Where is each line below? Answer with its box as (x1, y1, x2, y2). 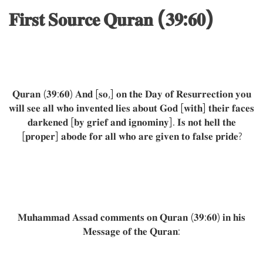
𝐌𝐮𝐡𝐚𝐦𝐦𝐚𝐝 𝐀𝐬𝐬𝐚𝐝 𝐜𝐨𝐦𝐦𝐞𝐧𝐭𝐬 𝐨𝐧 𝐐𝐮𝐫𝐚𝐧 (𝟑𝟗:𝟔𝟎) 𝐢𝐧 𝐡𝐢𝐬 (18, 211, 245, 223)
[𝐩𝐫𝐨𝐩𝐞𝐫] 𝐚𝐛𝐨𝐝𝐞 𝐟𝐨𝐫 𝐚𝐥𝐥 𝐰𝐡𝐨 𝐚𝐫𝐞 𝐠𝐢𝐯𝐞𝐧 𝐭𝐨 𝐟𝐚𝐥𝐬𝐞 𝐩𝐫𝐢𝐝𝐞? (21, 130, 242, 142)
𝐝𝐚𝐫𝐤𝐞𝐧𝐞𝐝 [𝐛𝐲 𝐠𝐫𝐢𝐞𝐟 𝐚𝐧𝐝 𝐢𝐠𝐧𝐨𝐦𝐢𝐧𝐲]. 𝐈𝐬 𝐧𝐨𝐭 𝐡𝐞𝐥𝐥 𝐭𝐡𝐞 (27, 116, 236, 128)
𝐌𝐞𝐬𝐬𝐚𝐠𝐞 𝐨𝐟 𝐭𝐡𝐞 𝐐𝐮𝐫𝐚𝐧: (83, 225, 180, 237)
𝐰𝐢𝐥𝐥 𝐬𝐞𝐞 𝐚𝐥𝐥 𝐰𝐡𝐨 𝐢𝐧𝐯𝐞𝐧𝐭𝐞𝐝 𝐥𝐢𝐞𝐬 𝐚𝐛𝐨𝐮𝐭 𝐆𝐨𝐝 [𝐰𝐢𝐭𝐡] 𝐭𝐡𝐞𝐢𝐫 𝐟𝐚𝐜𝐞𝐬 (9, 102, 254, 114)
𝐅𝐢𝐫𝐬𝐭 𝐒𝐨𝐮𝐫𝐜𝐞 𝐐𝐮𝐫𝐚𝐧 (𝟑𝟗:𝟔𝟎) (9, 8, 214, 33)
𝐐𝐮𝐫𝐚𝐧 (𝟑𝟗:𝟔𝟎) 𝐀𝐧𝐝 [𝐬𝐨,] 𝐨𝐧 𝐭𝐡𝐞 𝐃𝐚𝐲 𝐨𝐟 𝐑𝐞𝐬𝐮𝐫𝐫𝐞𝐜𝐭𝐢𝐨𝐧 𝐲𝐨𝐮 (12, 88, 251, 100)
